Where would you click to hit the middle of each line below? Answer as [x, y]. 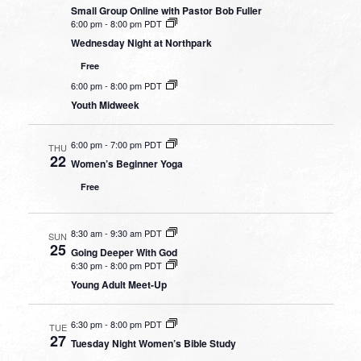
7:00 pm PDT [136, 144]
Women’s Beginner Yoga [127, 163]
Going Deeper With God [124, 252]
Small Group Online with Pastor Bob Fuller [166, 10]
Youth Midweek [105, 104]
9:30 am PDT [136, 232]
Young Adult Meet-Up [118, 284]
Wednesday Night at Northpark [141, 42]
